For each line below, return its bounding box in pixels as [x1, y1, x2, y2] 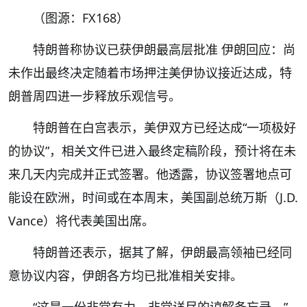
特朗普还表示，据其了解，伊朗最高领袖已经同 [33, 244, 292, 261]
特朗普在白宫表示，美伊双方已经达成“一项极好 [33, 119, 296, 136]
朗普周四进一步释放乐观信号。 [8, 88, 181, 105]
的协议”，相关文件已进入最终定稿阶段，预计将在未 [8, 143, 296, 160]
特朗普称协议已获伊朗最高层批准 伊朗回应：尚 [33, 41, 295, 58]
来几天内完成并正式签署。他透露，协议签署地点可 [8, 166, 292, 183]
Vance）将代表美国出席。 [8, 212, 154, 230]
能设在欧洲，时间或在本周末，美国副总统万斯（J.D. [8, 189, 298, 206]
